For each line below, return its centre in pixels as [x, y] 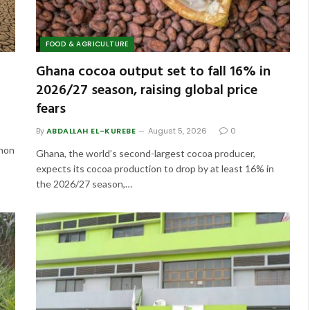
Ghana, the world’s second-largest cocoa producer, [145, 154]
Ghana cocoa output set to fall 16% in [153, 72]
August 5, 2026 [178, 131]
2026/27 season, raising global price [146, 91]
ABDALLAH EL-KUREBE [91, 131]
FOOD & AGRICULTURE [87, 44]
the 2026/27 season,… [84, 184]
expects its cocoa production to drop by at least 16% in [155, 169]
